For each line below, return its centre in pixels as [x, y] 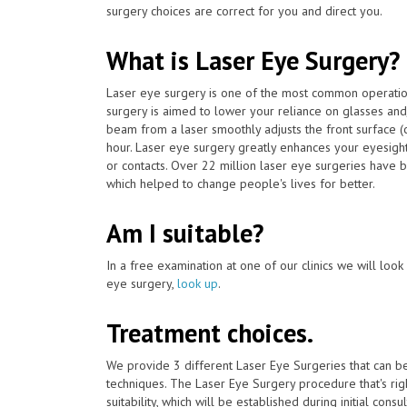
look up [198, 283]
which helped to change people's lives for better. [241, 183]
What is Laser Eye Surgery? [253, 60]
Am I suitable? [185, 233]
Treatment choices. [210, 333]
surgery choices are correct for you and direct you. [244, 10]
